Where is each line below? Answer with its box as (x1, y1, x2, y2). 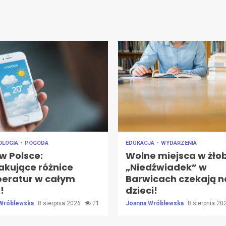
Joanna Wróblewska (126, 199, 185, 207)
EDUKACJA (126, 139, 156, 146)
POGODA (24, 139, 48, 146)
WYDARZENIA (161, 139, 197, 146)
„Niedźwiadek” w (126, 160, 207, 174)
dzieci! (126, 184, 157, 197)
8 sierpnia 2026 (37, 199, 82, 207)
